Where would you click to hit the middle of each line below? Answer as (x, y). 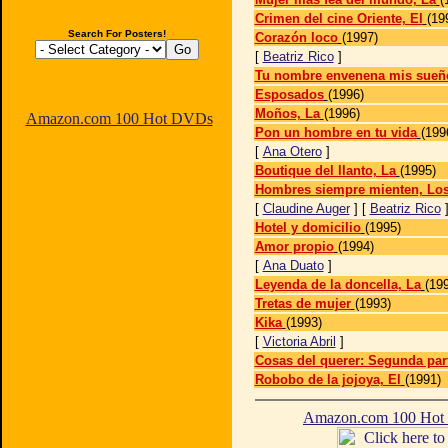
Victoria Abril (299, 341)
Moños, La (287, 113)
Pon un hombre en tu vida (335, 132)
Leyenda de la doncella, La (337, 284)
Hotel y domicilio (307, 227)
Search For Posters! (117, 33)
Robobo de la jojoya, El (327, 379)
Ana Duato (293, 265)
